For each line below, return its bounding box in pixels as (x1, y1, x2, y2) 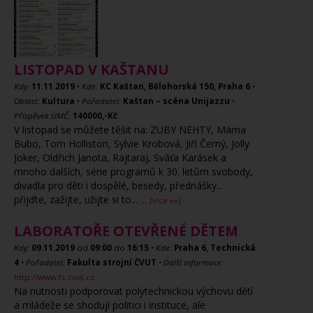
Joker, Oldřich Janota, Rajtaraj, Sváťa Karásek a (14, 151, 226, 164)
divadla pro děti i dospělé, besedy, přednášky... (14, 179, 223, 192)
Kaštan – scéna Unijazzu (123, 96, 230, 106)
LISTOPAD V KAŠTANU (14, 60, 169, 79)
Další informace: (163, 257, 224, 268)
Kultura (42, 96, 75, 106)
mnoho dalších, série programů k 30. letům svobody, (14, 165, 253, 178)
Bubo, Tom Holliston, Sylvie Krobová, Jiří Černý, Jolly (14, 137, 249, 150)
